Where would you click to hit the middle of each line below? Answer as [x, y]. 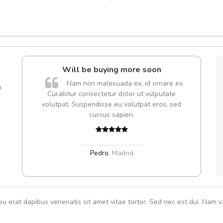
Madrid [122, 153]
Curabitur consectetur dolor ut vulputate [111, 94]
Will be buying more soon [111, 69]
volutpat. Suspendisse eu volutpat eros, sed [111, 104]
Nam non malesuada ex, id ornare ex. [125, 83]
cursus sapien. [111, 114]
